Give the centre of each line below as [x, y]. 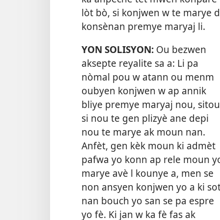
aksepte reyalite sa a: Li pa [140, 63]
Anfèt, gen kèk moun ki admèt [149, 146]
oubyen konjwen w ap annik [144, 91]
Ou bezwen [181, 50]
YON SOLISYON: [119, 50]
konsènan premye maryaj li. [143, 27]
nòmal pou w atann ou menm [148, 77]
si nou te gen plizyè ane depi [145, 118]
